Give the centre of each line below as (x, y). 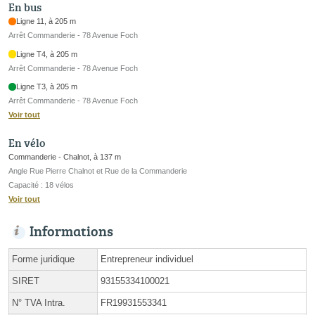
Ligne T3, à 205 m (47, 87)
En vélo (27, 142)
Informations (71, 230)
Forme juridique (43, 259)
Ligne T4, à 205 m (47, 54)
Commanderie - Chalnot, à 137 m (65, 156)
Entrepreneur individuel (147, 259)
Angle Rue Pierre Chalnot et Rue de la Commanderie (98, 171)
